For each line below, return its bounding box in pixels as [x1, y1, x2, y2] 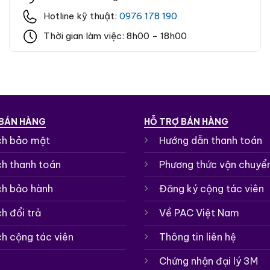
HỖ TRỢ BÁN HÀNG [144, 116, 228, 127]
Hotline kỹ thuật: [43, 10, 119, 22]
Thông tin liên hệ [159, 230, 236, 243]
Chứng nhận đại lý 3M [159, 254, 258, 267]
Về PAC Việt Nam [159, 206, 239, 219]
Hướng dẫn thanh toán [159, 134, 262, 146]
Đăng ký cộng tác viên [159, 182, 264, 195]
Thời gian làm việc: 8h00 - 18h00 [43, 30, 187, 42]
